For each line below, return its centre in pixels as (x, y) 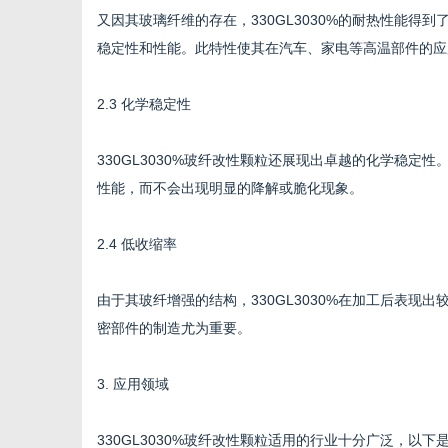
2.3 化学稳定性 (144, 104)
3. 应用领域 (133, 384)
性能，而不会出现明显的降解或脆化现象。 (230, 188)
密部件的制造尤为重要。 (174, 328)
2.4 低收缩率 (137, 244)
